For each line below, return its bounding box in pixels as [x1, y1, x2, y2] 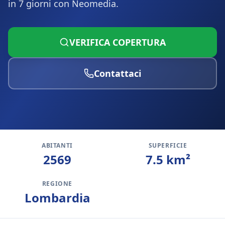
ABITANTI [42, 141, 73, 150]
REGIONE [42, 179, 73, 188]
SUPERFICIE [148, 141, 187, 150]
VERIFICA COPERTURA [69, 36, 166, 48]
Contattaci [94, 67, 141, 79]
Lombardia [24, 189, 90, 206]
